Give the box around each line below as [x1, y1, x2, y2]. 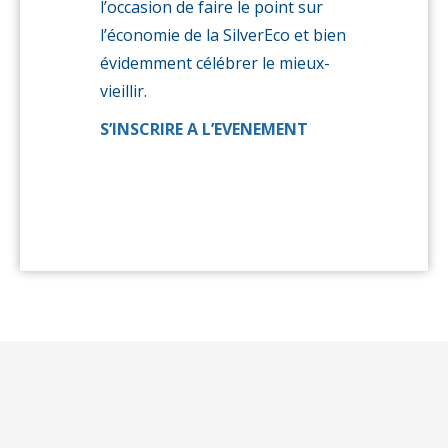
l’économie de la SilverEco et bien [100, 24, 346, 46]
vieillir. [100, 80, 147, 102]
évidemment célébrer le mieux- [100, 52, 330, 74]
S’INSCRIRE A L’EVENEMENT [100, 118, 308, 140]
